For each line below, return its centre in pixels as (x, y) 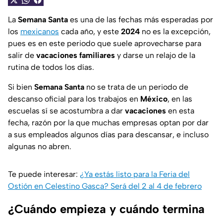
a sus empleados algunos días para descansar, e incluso (108, 135)
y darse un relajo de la (155, 55)
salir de (22, 55)
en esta (180, 111)
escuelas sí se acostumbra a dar (66, 111)
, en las (180, 99)
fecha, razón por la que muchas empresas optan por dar (108, 123)
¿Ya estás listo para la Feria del (135, 174)
